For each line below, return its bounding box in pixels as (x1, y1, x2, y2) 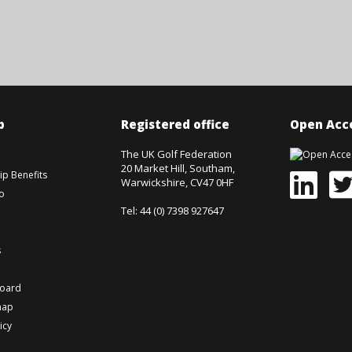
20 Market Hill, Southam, (121, 161, 235, 175)
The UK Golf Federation (121, 147, 232, 161)
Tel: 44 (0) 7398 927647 (121, 203, 224, 218)
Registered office (121, 116, 229, 132)
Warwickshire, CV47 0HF (121, 175, 233, 189)
